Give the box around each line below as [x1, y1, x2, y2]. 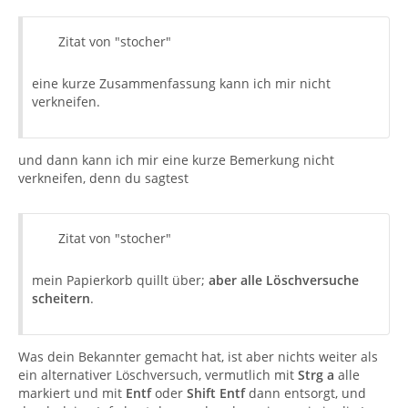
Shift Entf [187, 384, 249, 402]
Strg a [298, 366, 334, 383]
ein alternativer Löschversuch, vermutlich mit [18, 366, 298, 383]
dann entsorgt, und [249, 384, 366, 402]
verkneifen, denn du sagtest [18, 169, 189, 187]
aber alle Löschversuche [209, 271, 359, 289]
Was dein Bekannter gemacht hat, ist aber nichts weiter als [18, 348, 378, 365]
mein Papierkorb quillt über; [32, 271, 209, 289]
